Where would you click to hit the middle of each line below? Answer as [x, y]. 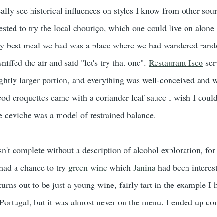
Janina [145, 167]
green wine [88, 167]
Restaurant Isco [176, 62]
